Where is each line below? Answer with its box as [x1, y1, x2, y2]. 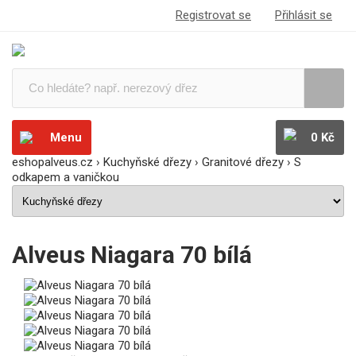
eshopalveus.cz [12, 155, 93, 169]
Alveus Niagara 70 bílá [12, 241, 252, 269]
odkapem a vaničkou [12, 170, 119, 184]
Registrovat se [176, 8, 251, 22]
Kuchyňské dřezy [103, 155, 192, 169]
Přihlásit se [275, 8, 332, 22]
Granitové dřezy [202, 155, 284, 169]
